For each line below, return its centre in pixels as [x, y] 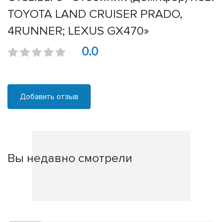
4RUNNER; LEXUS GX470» [78, 31]
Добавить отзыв [49, 97]
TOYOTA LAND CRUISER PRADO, [95, 14]
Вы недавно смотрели [70, 158]
